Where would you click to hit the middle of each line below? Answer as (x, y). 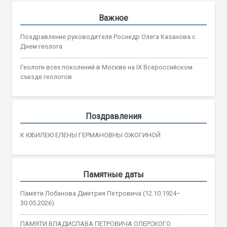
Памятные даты (113, 174)
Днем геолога (41, 46)
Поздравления (113, 116)
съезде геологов (46, 77)
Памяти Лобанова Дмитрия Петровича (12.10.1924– (100, 193)
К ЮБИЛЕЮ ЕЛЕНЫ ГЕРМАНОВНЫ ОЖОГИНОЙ (90, 135)
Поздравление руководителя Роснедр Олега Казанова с (108, 36)
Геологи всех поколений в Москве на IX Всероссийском (106, 67)
